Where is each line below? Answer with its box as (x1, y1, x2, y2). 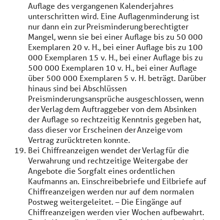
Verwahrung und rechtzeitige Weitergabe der (28, 155, 188, 165)
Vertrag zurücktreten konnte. (28, 135, 132, 145)
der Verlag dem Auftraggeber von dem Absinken (28, 104, 196, 114)
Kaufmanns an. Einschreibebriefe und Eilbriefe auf (28, 176, 206, 186)
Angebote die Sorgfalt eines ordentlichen (28, 165, 175, 176)
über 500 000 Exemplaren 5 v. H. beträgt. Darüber (28, 73, 206, 83)
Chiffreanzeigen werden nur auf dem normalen (28, 186, 194, 196)
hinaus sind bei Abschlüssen (28, 83, 127, 93)
